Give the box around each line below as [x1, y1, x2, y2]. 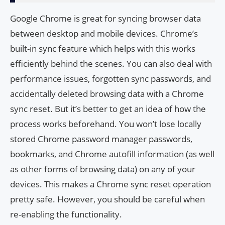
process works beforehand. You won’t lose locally [10, 118, 201, 130]
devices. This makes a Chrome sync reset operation [10, 178, 211, 190]
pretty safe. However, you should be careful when [10, 193, 205, 205]
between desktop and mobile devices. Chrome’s [10, 27, 198, 39]
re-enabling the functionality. [10, 208, 122, 220]
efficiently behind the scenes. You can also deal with [10, 57, 212, 69]
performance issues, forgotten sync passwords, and [10, 72, 211, 84]
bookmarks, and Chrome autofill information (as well [10, 148, 214, 160]
